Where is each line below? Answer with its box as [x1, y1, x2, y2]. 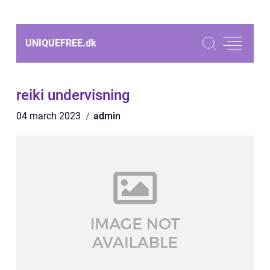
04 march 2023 [16, 110, 83, 122]
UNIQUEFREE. [25, 37, 86, 49]
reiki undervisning [16, 87, 130, 104]
